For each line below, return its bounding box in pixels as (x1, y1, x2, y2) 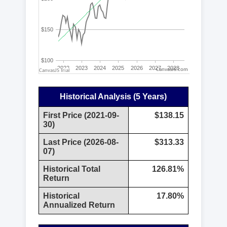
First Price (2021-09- (43, 111, 119, 120)
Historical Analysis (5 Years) (60, 92, 167, 101)
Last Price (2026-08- (43, 138, 119, 147)
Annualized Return (43, 201, 115, 210)
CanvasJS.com (156, 67, 188, 73)
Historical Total (43, 165, 100, 174)
